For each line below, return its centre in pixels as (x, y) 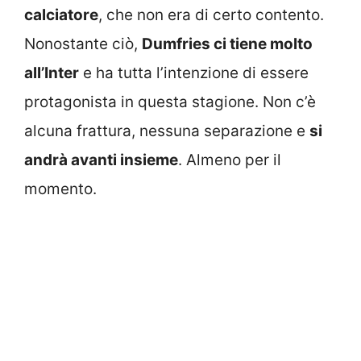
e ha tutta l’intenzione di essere (194, 73)
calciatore (61, 15)
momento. (60, 189)
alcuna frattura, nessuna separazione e (167, 131)
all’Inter (52, 73)
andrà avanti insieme (101, 160)
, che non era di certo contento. (211, 15)
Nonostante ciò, (83, 44)
